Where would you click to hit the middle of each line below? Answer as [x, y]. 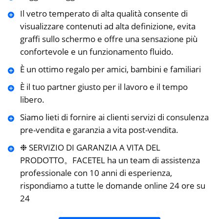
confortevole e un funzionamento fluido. [97, 51]
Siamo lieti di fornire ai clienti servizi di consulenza [114, 117]
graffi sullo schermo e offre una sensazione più [109, 39]
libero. [32, 99]
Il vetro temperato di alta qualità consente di [104, 13]
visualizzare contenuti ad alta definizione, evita [108, 26]
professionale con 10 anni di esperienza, [96, 173]
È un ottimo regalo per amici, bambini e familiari [110, 69]
